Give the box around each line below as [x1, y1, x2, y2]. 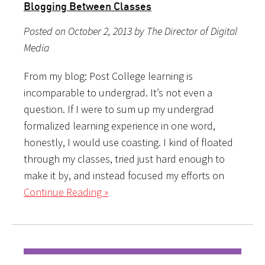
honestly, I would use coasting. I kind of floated [24, 135, 233, 149]
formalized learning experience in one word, [24, 118, 215, 132]
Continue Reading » [24, 185, 108, 199]
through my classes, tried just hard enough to [24, 151, 225, 166]
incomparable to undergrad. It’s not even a [24, 85, 212, 99]
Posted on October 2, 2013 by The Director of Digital [24, 24, 237, 38]
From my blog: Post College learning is [24, 69, 193, 83]
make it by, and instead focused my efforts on [24, 168, 224, 182]
